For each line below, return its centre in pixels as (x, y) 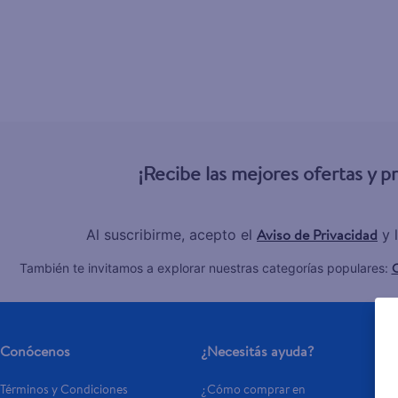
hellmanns (361, 17)
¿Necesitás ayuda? (257, 350)
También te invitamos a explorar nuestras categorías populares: (205, 268)
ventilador (361, 79)
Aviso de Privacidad (317, 235)
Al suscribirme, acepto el (171, 235)
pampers (358, 110)
